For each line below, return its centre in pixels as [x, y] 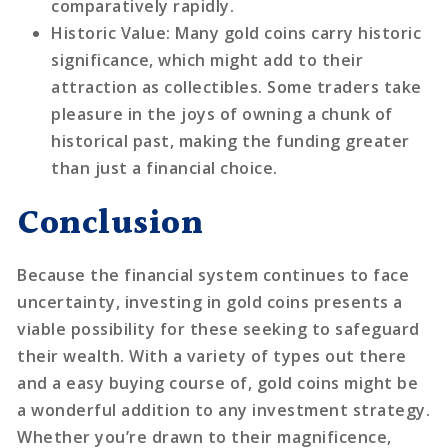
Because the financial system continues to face [213, 274]
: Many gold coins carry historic [294, 32]
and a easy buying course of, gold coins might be [218, 382]
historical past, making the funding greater [230, 140]
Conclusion [110, 224]
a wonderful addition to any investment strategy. [224, 409]
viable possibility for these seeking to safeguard [218, 328]
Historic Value [109, 32]
